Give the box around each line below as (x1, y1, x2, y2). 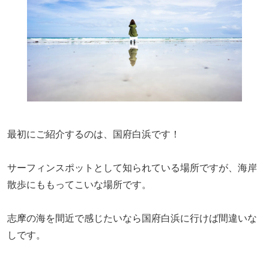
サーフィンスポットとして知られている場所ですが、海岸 (7, 161, 257, 174)
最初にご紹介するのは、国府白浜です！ (7, 127, 180, 141)
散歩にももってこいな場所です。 (7, 178, 151, 191)
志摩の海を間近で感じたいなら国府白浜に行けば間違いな (7, 211, 257, 225)
